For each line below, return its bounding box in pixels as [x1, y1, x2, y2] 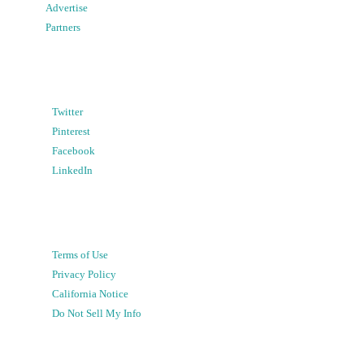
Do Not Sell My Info [52, 307, 141, 319]
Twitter [52, 106, 83, 118]
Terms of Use [52, 249, 108, 261]
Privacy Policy [52, 268, 116, 280]
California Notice [52, 288, 128, 300]
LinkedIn [52, 164, 93, 176]
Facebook [52, 145, 95, 157]
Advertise [45, 2, 88, 14]
